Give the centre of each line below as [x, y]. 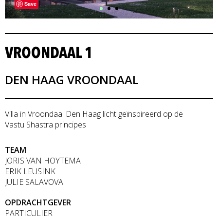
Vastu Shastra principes [45, 125]
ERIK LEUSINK [30, 172]
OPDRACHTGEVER [38, 203]
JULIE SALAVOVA [34, 182]
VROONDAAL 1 [49, 53]
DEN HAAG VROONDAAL [72, 80]
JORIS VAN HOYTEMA [43, 161]
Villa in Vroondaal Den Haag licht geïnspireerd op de [94, 114]
